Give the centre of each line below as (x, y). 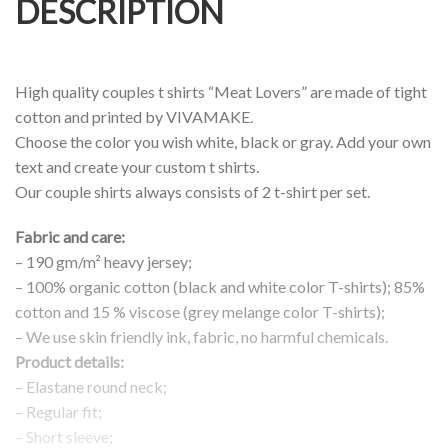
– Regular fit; (58, 412)
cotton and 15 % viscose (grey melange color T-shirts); (200, 312)
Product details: (69, 362)
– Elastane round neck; (91, 387)
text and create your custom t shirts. (137, 166)
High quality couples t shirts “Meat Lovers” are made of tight (221, 91)
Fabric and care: (70, 237)
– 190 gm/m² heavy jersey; (103, 262)
